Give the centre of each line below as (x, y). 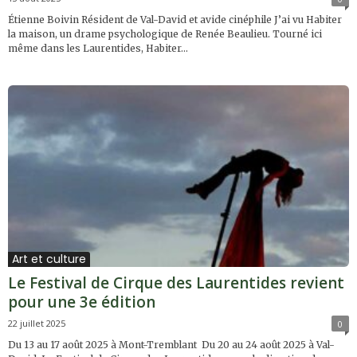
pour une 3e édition (82, 302)
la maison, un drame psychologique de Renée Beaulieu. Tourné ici (165, 33)
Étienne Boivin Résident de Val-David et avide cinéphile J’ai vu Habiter (175, 19)
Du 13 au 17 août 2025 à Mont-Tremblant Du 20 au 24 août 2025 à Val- (171, 344)
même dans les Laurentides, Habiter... (98, 48)
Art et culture (49, 259)
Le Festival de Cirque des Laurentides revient (176, 282)
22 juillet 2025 (37, 323)
